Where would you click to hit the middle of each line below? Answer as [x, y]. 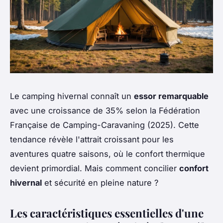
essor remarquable [171, 96]
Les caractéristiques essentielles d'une [107, 213]
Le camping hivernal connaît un [72, 96]
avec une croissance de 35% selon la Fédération [105, 110]
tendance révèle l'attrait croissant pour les [92, 139]
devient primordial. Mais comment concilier [95, 168]
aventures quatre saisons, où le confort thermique [108, 154]
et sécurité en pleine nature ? [100, 182]
